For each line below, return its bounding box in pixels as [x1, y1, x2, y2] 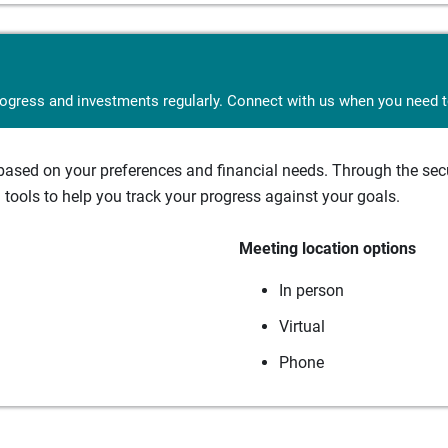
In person [279, 280, 344, 300]
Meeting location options [239, 238, 416, 258]
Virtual [279, 316, 325, 336]
